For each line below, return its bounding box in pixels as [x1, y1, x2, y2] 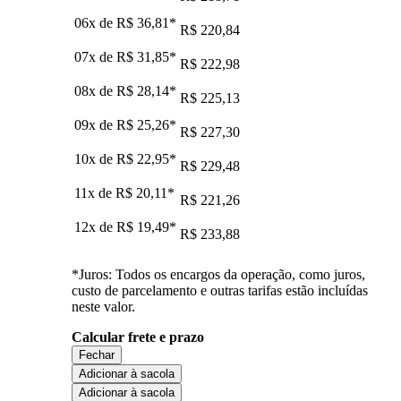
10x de [74, 150, 116, 166]
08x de [74, 82, 116, 98]
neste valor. [72, 298, 135, 314]
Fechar [79, 347, 115, 362]
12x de [74, 218, 116, 235]
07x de [74, 48, 116, 64]
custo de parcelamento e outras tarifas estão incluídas [72, 282, 368, 298]
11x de [74, 184, 115, 200]
